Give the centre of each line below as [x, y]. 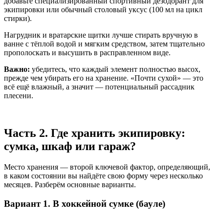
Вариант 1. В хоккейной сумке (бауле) [85, 203]
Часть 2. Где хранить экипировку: [95, 133]
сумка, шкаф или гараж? [70, 146]
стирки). [18, 19]
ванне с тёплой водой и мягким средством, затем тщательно [104, 44]
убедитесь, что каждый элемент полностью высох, [115, 69]
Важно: [17, 69]
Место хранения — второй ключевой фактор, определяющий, [107, 167]
